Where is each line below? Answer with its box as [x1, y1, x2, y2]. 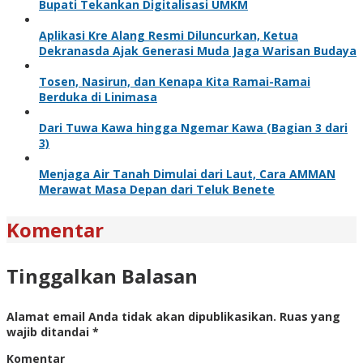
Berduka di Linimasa [39, 88, 157, 105]
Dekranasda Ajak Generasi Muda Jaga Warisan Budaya [39, 42, 357, 58]
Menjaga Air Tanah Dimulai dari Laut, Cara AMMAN [39, 165, 335, 181]
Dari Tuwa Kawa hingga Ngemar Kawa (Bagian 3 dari [39, 119, 348, 135]
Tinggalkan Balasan [6, 262, 198, 289]
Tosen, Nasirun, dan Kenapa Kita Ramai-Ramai [39, 73, 310, 89]
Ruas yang [280, 308, 340, 324]
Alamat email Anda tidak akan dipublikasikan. [6, 308, 276, 324]
